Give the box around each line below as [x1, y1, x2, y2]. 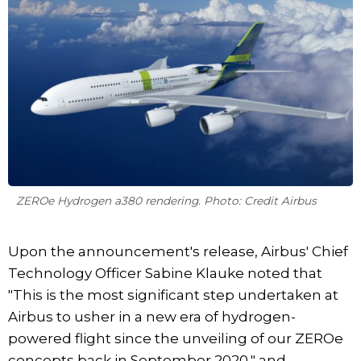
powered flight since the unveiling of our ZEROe [8, 330, 343, 346]
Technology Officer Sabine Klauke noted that [8, 264, 322, 281]
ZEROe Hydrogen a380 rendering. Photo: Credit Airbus [16, 193, 317, 207]
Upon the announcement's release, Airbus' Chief [8, 243, 348, 259]
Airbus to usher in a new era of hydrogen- [8, 308, 296, 325]
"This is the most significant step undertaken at [8, 286, 338, 303]
